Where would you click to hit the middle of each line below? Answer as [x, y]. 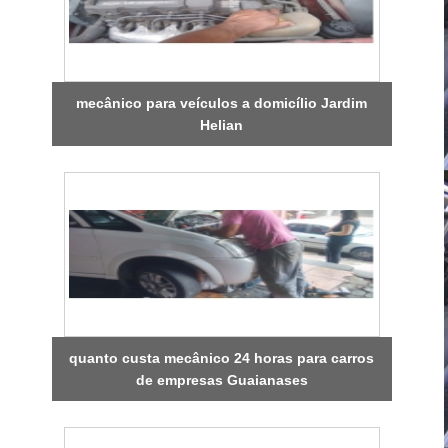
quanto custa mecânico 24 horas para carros [222, 357]
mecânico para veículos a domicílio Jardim [222, 102]
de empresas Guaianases [221, 379]
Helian [222, 124]
